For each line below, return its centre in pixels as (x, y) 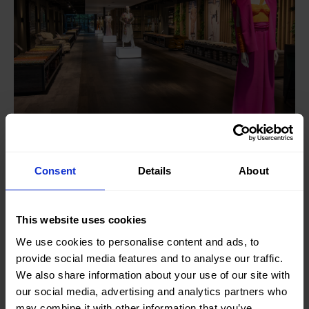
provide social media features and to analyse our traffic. (150, 258)
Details (154, 170)
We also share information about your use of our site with (153, 275)
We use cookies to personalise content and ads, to (138, 241)
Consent (55, 170)
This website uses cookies (81, 219)
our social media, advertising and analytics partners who (151, 291)
